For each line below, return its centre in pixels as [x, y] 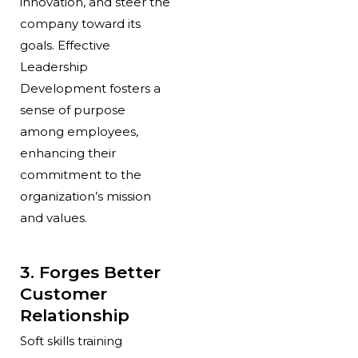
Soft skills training [71, 340]
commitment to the [80, 174]
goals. [37, 45]
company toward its [80, 23]
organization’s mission [85, 196]
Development [63, 88]
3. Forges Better [90, 272]
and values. [55, 217]
